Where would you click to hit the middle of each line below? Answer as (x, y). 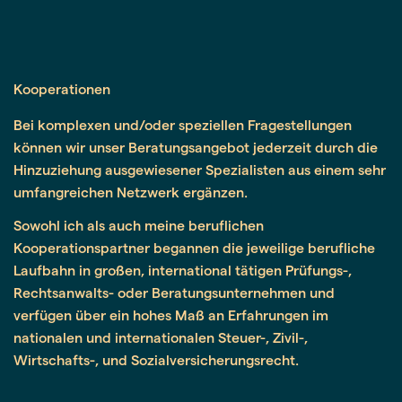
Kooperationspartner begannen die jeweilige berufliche (194, 248)
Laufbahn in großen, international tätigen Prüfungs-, (183, 270)
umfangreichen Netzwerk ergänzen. (131, 192)
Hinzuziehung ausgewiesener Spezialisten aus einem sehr (200, 170)
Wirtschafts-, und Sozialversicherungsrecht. (156, 360)
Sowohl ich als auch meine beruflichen (139, 225)
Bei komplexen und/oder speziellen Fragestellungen (183, 125)
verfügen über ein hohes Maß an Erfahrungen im (171, 315)
